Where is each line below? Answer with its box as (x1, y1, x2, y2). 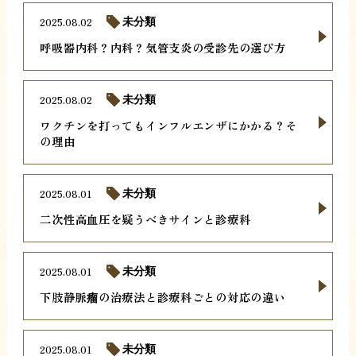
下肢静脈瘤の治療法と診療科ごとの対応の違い (40, 288, 286, 306)
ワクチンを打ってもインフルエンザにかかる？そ (40, 117, 298, 134)
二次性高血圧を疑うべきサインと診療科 (40, 211, 251, 228)
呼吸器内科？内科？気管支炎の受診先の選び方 (40, 39, 286, 56)
